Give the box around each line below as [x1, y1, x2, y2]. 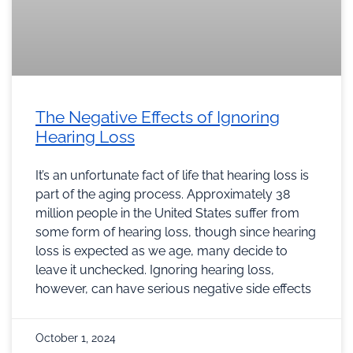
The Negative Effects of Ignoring [35, 106, 280, 127]
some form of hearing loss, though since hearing [35, 224, 316, 240]
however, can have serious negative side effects [35, 281, 311, 296]
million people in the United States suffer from [35, 205, 299, 221]
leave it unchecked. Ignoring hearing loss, [35, 262, 274, 277]
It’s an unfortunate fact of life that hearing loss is [35, 167, 309, 183]
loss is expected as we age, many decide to [35, 243, 288, 258]
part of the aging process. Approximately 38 [35, 186, 290, 202]
